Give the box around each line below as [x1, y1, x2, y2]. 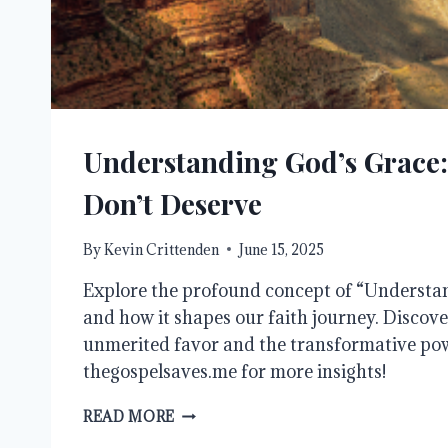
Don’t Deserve [83, 184, 262, 222]
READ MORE [83, 406, 176, 426]
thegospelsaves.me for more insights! [83, 359, 386, 383]
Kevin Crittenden [104, 239, 220, 259]
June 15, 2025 [239, 239, 325, 259]
